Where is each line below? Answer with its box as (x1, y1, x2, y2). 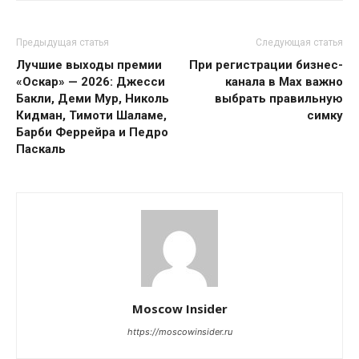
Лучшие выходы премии (16, 57, 162, 72)
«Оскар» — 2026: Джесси (16, 74, 165, 89)
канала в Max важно (225, 74, 343, 89)
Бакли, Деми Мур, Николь (16, 91, 169, 106)
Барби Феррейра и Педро (16, 124, 168, 139)
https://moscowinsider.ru (127, 325, 232, 337)
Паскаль (16, 141, 66, 156)
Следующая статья (256, 36, 343, 48)
